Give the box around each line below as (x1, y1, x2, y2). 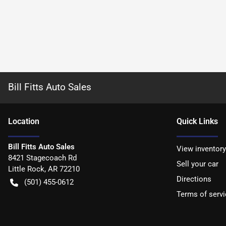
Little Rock (8, 164, 44, 174)
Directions (177, 174, 211, 184)
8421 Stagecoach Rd (8, 153, 77, 162)
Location (8, 116, 39, 126)
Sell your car (177, 159, 218, 168)
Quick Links (177, 116, 218, 126)
